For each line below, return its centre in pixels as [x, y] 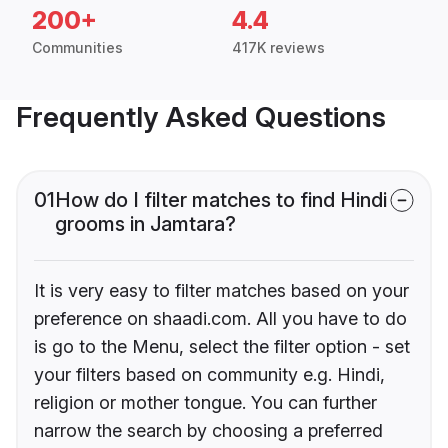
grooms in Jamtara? [145, 224]
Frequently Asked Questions [201, 117]
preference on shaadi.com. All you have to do [220, 319]
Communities [77, 48]
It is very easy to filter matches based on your [221, 291]
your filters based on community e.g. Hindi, [209, 375]
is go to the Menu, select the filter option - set [222, 347]
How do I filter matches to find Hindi [221, 200]
